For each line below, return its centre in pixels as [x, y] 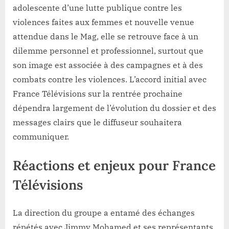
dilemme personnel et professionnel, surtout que [108, 50]
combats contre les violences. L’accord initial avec [110, 79]
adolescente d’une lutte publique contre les [97, 7]
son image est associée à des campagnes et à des [108, 65]
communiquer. [41, 136]
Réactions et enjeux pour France [114, 165]
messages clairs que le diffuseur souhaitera [97, 122]
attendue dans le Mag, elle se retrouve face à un [106, 36]
